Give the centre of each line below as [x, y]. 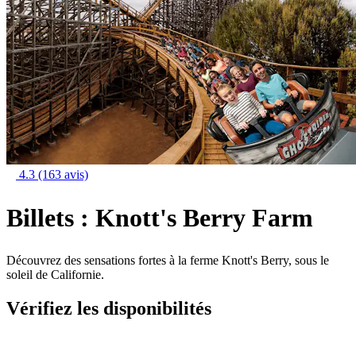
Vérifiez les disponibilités [109, 308]
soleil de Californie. [55, 275]
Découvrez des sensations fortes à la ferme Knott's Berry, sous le [168, 261]
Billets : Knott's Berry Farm [160, 217]
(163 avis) [63, 174]
